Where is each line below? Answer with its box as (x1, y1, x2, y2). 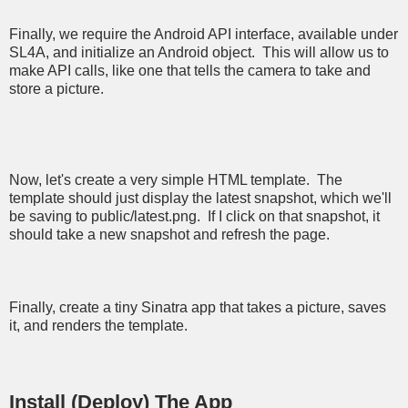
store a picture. (9, 81, 104, 97)
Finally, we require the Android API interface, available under (9, 26, 398, 43)
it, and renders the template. (9, 318, 188, 334)
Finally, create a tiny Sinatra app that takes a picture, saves (9, 300, 386, 316)
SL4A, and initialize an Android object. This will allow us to (9, 45, 389, 61)
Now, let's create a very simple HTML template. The (9, 172, 342, 189)
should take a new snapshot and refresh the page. (9, 227, 330, 243)
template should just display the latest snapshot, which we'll (9, 190, 392, 207)
